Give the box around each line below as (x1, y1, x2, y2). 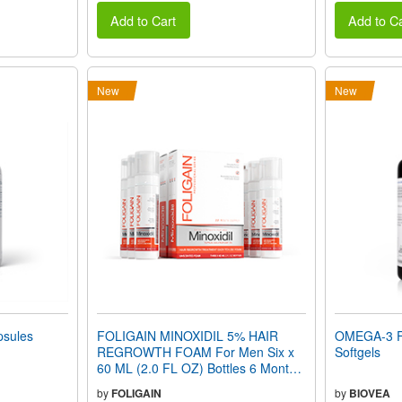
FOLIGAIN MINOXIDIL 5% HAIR (96, 326, 278, 345)
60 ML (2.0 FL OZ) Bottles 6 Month (96, 358, 296, 377)
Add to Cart (110, 10, 177, 30)
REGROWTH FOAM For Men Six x (96, 342, 294, 361)
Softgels (334, 342, 380, 361)
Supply (96, 374, 135, 393)
